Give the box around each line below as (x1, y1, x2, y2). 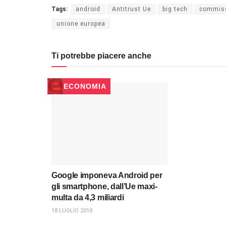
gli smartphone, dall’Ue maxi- (51, 182, 157, 191)
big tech (162, 5, 188, 13)
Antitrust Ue (112, 5, 151, 13)
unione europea (56, 20, 105, 27)
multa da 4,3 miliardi (51, 193, 124, 202)
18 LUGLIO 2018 (51, 207, 92, 214)
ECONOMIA (64, 82, 106, 90)
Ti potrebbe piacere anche (51, 51, 151, 60)
